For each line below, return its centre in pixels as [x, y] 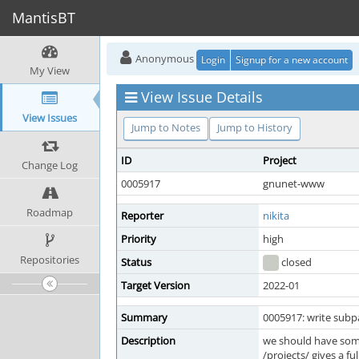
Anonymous [165, 58]
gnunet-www [294, 184]
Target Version [155, 285]
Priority [139, 239]
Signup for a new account [292, 59]
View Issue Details [202, 97]
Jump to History [255, 127]
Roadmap [50, 212]
